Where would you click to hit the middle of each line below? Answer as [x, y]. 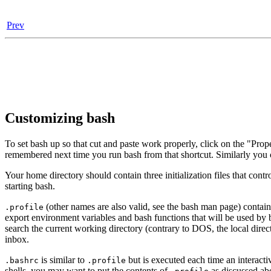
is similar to [63, 260]
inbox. [17, 239]
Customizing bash [60, 118]
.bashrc [22, 260]
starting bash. [30, 186]
